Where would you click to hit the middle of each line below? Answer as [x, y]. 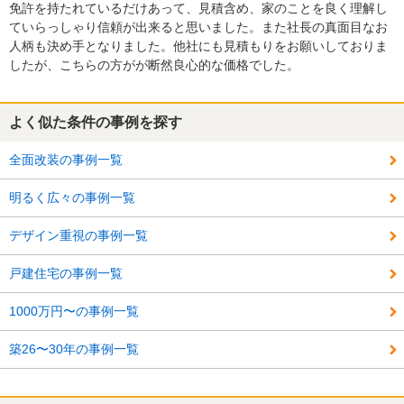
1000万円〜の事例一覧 [74, 311]
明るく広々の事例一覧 [72, 197]
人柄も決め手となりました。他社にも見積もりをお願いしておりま [198, 46]
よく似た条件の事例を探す [96, 122]
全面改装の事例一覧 [66, 160]
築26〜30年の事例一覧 [74, 349]
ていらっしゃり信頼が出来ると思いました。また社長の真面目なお [198, 27]
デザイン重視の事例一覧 [78, 235]
